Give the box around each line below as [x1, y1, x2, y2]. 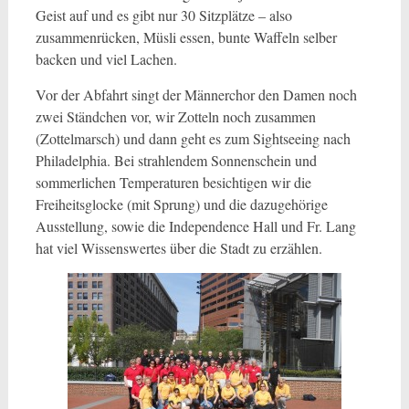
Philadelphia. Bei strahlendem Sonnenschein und [35, 151, 317, 170]
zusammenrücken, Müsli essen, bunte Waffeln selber [35, 27, 337, 47]
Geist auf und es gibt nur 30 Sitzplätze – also [35, 5, 292, 25]
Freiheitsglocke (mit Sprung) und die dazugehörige [35, 194, 328, 214]
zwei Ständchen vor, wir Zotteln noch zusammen [35, 107, 316, 126]
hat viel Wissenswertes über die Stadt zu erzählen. [35, 238, 322, 257]
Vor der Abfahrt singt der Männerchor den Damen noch [35, 85, 357, 104]
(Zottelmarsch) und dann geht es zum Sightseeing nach [35, 129, 351, 148]
